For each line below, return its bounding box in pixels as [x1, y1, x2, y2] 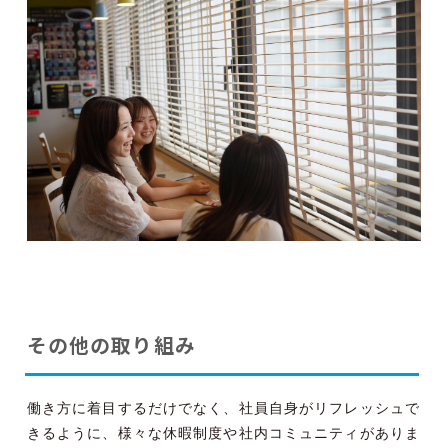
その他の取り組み [26, 334, 196, 358]
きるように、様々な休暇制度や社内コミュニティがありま [26, 424, 420, 441]
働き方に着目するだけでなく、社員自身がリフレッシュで [26, 399, 420, 416]
